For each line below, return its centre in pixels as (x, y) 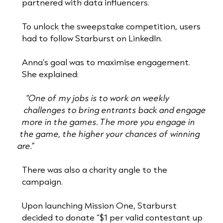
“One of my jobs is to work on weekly (98, 98)
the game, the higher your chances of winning (110, 133)
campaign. (42, 181)
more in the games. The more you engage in (108, 121)
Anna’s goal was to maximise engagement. (106, 62)
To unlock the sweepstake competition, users (111, 26)
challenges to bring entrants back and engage (115, 110)
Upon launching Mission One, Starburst (99, 205)
